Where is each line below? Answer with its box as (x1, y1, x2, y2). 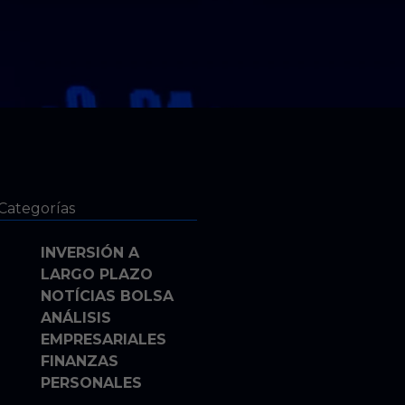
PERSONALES (40, 374, 142, 391)
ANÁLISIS (40, 309, 111, 326)
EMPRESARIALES (40, 331, 166, 348)
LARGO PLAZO (40, 266, 153, 283)
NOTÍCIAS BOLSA (40, 287, 174, 305)
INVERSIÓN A (40, 244, 139, 261)
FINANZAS (40, 353, 118, 370)
